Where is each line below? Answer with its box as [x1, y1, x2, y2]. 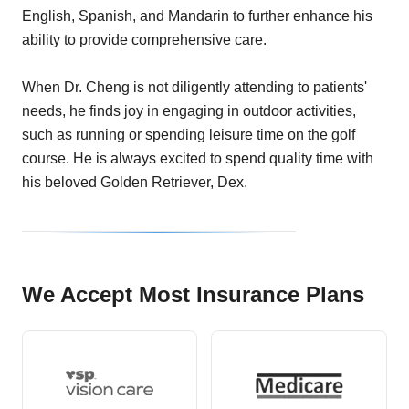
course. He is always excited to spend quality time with [22, 151, 373, 167]
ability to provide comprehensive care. [22, 32, 267, 48]
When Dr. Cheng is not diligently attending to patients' [22, 79, 367, 96]
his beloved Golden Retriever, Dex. [22, 174, 247, 191]
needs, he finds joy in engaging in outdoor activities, [22, 103, 356, 120]
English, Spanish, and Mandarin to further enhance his [22, 8, 372, 25]
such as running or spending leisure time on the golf [22, 127, 355, 143]
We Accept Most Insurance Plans [22, 282, 364, 308]
